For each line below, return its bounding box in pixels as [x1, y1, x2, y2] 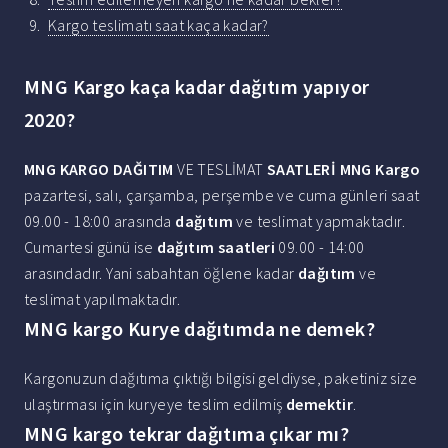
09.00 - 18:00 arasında [24, 211, 176, 232]
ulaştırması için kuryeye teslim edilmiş [24, 394, 286, 415]
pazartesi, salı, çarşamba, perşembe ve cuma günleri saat [24, 185, 420, 206]
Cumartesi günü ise [24, 237, 157, 258]
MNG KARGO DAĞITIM [24, 159, 174, 180]
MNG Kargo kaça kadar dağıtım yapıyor [24, 74, 370, 100]
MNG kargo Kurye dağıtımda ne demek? [24, 316, 375, 342]
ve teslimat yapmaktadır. [233, 211, 406, 232]
